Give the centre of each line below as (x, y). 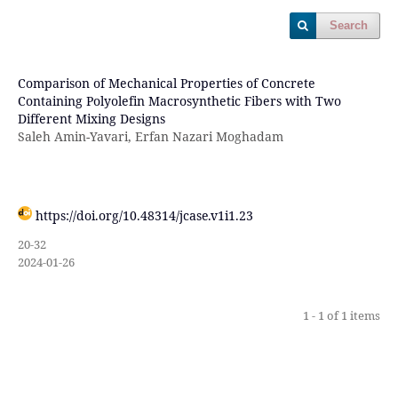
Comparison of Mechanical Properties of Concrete (166, 83)
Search (349, 25)
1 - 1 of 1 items (342, 315)
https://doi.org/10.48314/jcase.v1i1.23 (144, 215)
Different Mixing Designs (91, 118)
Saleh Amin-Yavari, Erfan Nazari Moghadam (150, 136)
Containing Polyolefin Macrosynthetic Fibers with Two (179, 100)
